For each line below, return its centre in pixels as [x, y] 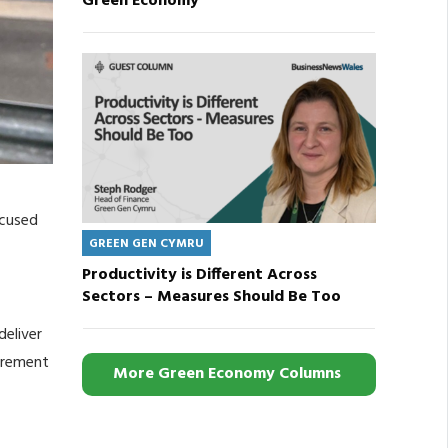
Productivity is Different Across [199, 275]
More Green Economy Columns [228, 374]
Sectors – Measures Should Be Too [211, 297]
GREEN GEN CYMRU [146, 244]
